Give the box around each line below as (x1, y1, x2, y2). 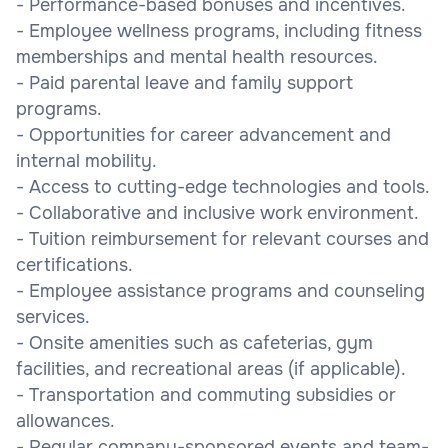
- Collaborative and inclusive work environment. (16, 201, 419, 224)
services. (16, 305, 90, 328)
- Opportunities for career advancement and (16, 123, 391, 146)
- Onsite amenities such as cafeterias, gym (16, 331, 373, 354)
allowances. (16, 409, 115, 432)
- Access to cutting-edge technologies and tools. (16, 175, 430, 198)
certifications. (16, 253, 133, 276)
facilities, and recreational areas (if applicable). (16, 357, 406, 380)
